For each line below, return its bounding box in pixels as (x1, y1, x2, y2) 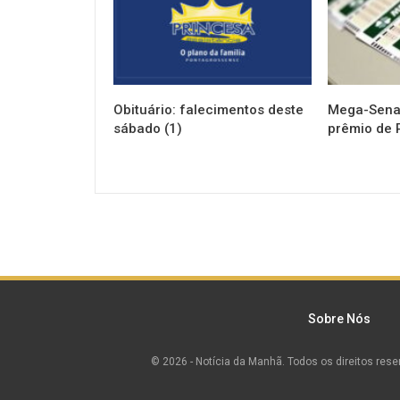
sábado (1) (113, 121, 182, 137)
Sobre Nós (307, 312, 371, 327)
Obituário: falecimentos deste (113, 102, 304, 119)
